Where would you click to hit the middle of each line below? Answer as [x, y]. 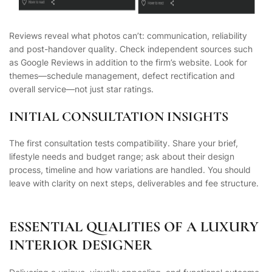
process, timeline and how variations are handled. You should [130, 170]
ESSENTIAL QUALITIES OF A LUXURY [134, 227]
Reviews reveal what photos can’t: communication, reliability [128, 36]
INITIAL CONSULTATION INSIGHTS [119, 117]
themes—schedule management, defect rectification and [122, 76]
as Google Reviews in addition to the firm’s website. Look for [128, 63]
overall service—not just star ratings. [81, 89]
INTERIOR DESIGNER [81, 245]
